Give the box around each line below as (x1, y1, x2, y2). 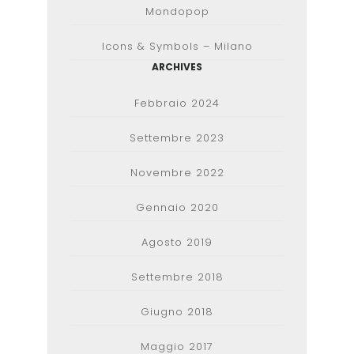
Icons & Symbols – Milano (101, 39, 253, 54)
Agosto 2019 (141, 235, 213, 250)
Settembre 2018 (130, 269, 224, 284)
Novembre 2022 (130, 165, 224, 180)
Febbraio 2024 (134, 96, 220, 111)
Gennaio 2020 (135, 200, 219, 215)
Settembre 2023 (130, 130, 224, 145)
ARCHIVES (152, 60, 202, 73)
